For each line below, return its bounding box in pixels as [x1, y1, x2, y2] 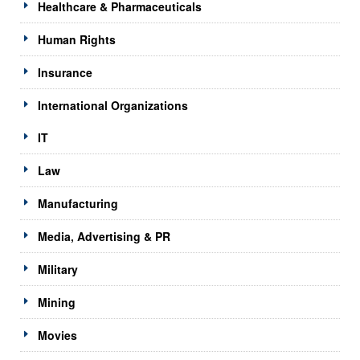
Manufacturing [38, 194, 118, 211]
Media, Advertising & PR [38, 227, 170, 244]
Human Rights [38, 31, 116, 47]
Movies [38, 326, 77, 343]
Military [38, 260, 78, 277]
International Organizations [38, 96, 188, 113]
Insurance [38, 63, 92, 80]
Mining [38, 293, 76, 310]
